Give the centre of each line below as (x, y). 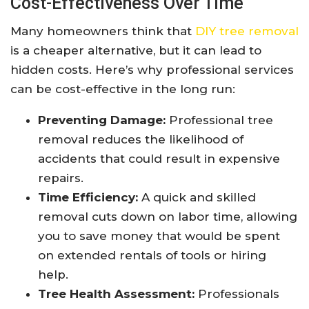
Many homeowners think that (103, 31)
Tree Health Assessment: (116, 294)
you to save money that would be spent (159, 236)
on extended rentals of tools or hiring (152, 256)
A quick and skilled (197, 198)
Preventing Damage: (102, 120)
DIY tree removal (247, 31)
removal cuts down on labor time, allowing (168, 217)
